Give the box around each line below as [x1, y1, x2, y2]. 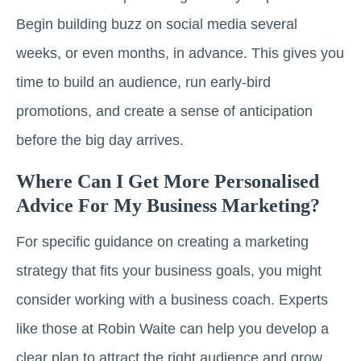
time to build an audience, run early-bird [16, 73, 271, 90]
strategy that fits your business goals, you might [16, 262, 322, 279]
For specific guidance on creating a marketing [16, 233, 309, 250]
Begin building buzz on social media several [16, 15, 297, 32]
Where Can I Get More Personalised [16, 170, 319, 192]
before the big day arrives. [16, 131, 184, 148]
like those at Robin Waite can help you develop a [16, 320, 329, 337]
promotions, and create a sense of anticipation [16, 102, 313, 119]
